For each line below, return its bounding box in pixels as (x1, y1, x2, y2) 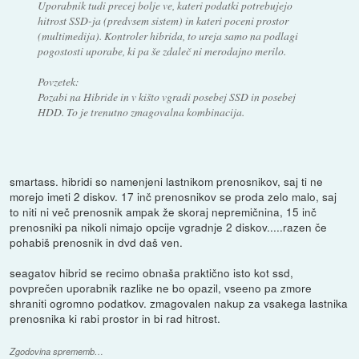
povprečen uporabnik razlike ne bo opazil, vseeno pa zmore (10, 279, 313, 296)
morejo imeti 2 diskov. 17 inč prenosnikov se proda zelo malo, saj (10, 188, 337, 204)
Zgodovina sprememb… (10, 345, 104, 357)
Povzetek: (37, 73, 79, 89)
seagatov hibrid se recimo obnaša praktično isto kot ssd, (10, 264, 294, 280)
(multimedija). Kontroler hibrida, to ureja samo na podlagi (37, 27, 298, 43)
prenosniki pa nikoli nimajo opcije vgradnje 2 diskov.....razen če (10, 218, 328, 235)
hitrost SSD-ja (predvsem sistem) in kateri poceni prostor (37, 12, 288, 28)
